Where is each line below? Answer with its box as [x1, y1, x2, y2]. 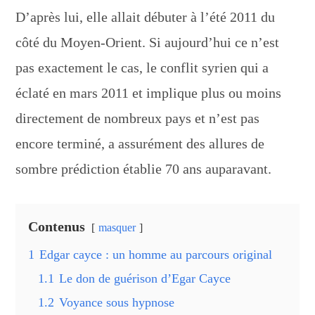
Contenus [28, 218, 86, 234]
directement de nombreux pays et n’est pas [15, 110, 260, 126]
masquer [98, 221, 136, 233]
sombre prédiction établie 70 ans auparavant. [15, 160, 272, 176]
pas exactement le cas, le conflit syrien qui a [15, 59, 269, 75]
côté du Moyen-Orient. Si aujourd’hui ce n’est [15, 34, 280, 50]
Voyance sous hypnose [59, 295, 175, 309]
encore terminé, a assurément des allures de [15, 135, 265, 151]
